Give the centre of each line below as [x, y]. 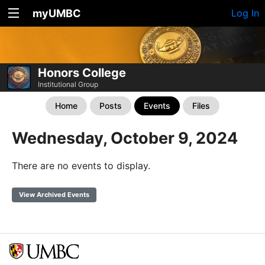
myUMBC [57, 13]
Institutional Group [68, 84]
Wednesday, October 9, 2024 [125, 138]
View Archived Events [54, 194]
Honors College [82, 72]
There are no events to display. [81, 165]
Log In [245, 13]
